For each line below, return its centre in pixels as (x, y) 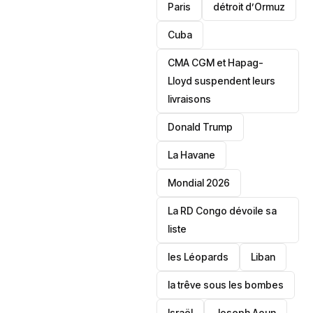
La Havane (192, 155)
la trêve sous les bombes (226, 285)
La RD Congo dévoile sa (223, 211)
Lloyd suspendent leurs (222, 81)
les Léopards (198, 257)
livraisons (190, 99)
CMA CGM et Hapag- (216, 63)
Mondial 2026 (199, 183)
